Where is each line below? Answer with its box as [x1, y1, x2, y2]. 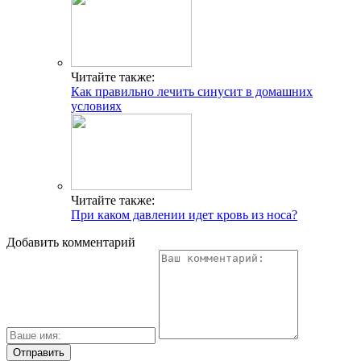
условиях [71, 98, 122, 113]
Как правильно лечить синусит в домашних [71, 84, 313, 98]
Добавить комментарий [6, 234, 135, 249]
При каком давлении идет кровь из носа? [71, 207, 297, 222]
